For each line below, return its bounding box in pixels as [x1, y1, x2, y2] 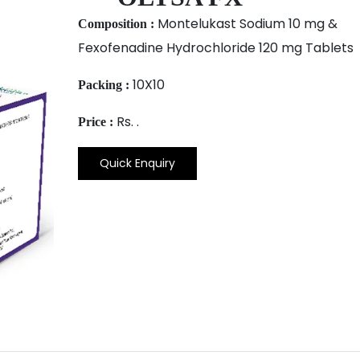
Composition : [77, 17, 154, 31]
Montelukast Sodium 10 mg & [153, 14, 337, 34]
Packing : [77, 78, 129, 92]
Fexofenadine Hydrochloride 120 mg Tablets [77, 39, 354, 58]
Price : [77, 115, 113, 129]
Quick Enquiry [99, 155, 175, 172]
